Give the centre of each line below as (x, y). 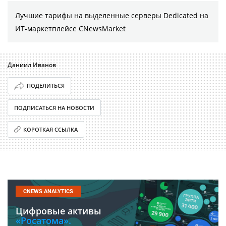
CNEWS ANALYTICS (48, 191)
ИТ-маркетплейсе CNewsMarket (70, 29)
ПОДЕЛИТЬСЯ (45, 86)
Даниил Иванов (32, 65)
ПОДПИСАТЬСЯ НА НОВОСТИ (54, 107)
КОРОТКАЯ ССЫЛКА (51, 129)
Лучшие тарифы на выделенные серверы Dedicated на (112, 15)
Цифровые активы (59, 211)
